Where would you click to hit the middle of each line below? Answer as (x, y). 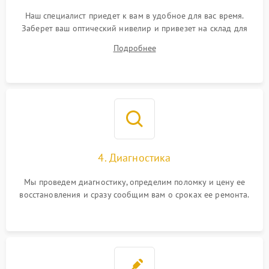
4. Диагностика (134, 158)
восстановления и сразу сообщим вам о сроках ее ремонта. (134, 195)
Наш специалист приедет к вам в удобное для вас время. (134, 16)
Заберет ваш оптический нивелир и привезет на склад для (134, 28)
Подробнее (134, 48)
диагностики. (134, 41)
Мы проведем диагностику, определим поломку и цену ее (134, 182)
